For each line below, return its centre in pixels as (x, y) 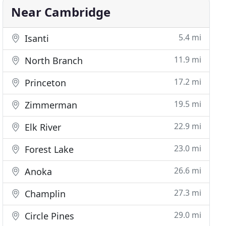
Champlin (44, 194)
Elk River (42, 127)
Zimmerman (50, 105)
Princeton (44, 83)
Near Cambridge (61, 12)
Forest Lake (48, 149)
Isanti (36, 38)
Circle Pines (48, 216)
